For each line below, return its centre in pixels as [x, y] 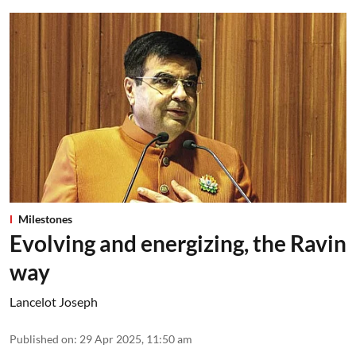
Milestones [45, 219]
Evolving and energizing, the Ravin [178, 243]
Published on [42, 339]
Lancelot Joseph [54, 301]
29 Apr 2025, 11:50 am [136, 339]
